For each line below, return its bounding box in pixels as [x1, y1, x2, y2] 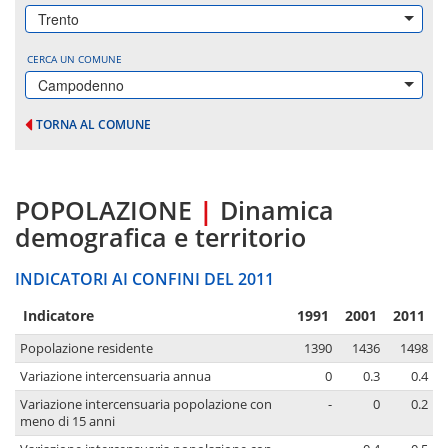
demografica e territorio [15, 220, 306, 255]
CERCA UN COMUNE [27, 52, 122, 66]
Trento [38, 9, 79, 29]
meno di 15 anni [20, 413, 115, 431]
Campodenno [38, 75, 124, 95]
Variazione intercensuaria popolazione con [20, 396, 272, 414]
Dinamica [220, 193, 334, 228]
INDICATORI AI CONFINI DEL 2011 [15, 268, 274, 291]
